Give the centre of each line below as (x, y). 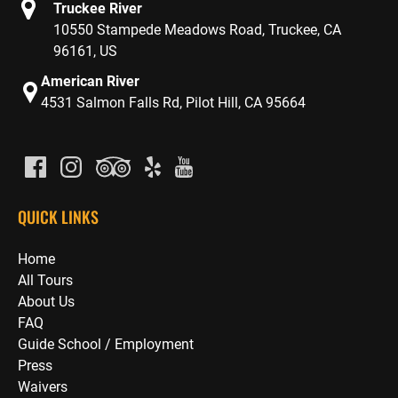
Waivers (43, 386)
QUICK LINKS (58, 216)
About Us (46, 301)
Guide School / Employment (106, 344)
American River (90, 81)
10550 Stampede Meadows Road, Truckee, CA (197, 29)
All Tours (45, 280)
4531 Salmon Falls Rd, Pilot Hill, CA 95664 (173, 102)
